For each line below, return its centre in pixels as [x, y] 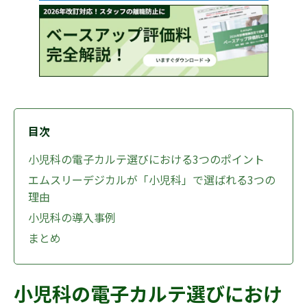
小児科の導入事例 [72, 218]
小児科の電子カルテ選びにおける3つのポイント [146, 159]
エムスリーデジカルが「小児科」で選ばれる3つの [152, 180]
